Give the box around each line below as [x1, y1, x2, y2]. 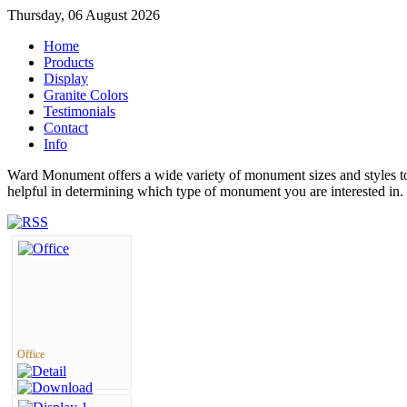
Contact [44, 120, 88, 135]
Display [44, 71, 88, 86]
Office [17, 348, 45, 361]
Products [44, 55, 94, 70]
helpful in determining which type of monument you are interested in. [7, 184, 403, 199]
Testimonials [44, 104, 115, 119]
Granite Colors [44, 87, 128, 103]
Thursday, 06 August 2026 [7, 7, 160, 23]
